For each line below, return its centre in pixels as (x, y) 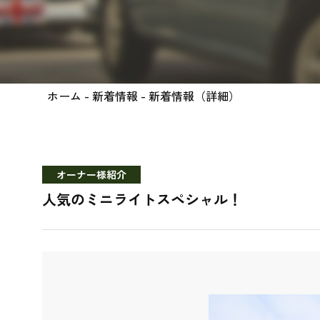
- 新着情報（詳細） (189, 96)
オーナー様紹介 (91, 174)
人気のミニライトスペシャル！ (142, 199)
